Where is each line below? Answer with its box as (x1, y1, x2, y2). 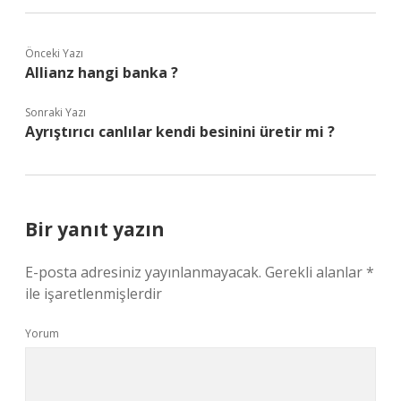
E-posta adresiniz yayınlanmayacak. (25, 262, 261, 282)
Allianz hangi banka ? (25, 63, 178, 82)
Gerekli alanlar (265, 262, 366, 282)
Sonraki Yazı (25, 105, 86, 120)
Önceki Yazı (25, 46, 83, 61)
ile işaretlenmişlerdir (25, 284, 162, 303)
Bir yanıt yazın (25, 217, 165, 242)
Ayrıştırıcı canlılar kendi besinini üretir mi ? (25, 122, 335, 141)
